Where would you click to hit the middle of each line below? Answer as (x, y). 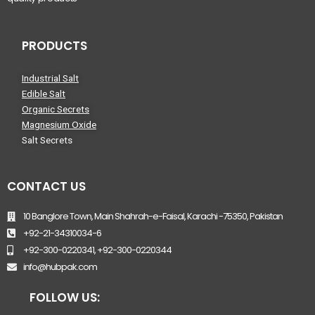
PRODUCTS (54, 46)
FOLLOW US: (65, 297)
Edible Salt (44, 94)
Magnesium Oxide (59, 124)
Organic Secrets (56, 109)
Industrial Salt (50, 78)
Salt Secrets (47, 140)
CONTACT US (46, 186)
